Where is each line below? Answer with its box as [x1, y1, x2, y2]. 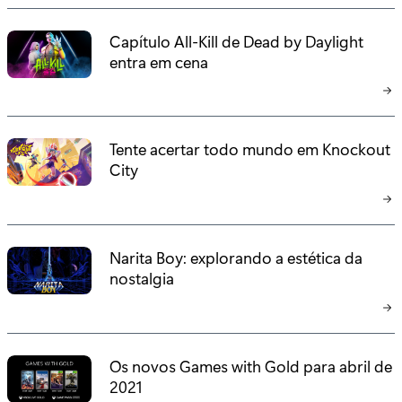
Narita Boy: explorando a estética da [109, 247, 363, 268]
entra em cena [109, 50, 209, 72]
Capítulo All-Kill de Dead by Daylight [109, 30, 364, 51]
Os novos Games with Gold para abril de [109, 354, 393, 376]
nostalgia [109, 267, 175, 289]
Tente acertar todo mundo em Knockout [109, 138, 391, 160]
